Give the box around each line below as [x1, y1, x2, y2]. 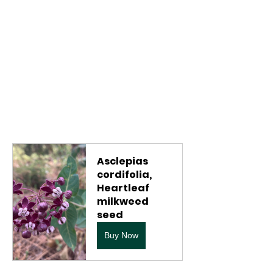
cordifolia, [97, 168, 154, 182]
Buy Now [104, 230, 138, 240]
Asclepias [97, 154, 150, 168]
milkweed [97, 194, 151, 208]
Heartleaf [97, 181, 151, 195]
